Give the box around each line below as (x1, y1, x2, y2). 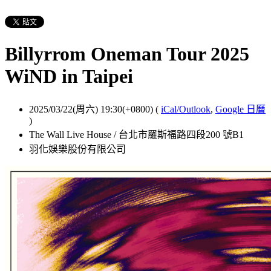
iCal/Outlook (161, 103, 211, 114)
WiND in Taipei (5, 65, 133, 88)
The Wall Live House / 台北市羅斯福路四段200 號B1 (29, 129, 244, 140)
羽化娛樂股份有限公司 (29, 143, 126, 154)
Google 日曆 (215, 103, 266, 114)
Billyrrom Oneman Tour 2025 (5, 43, 249, 65)
